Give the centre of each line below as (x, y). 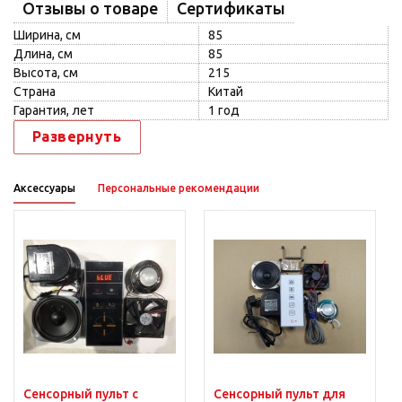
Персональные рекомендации (179, 188)
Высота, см (46, 73)
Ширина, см (47, 35)
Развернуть (77, 136)
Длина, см (43, 54)
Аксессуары (44, 188)
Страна (35, 92)
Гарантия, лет (54, 110)
